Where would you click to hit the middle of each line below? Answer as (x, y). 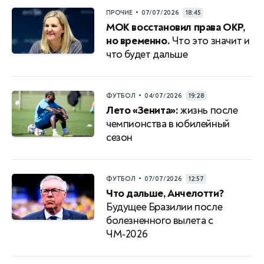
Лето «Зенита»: (142, 110)
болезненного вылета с (160, 221)
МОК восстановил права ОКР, (176, 27)
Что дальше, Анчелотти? (165, 194)
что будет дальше (147, 55)
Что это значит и (210, 41)
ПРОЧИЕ (119, 13)
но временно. (138, 41)
